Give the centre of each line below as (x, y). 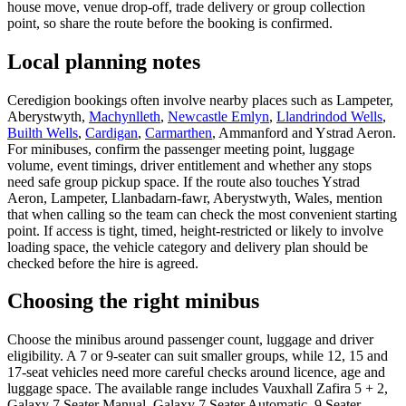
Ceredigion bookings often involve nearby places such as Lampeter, (200, 100)
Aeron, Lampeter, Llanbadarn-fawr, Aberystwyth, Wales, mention (195, 198)
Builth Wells (43, 132)
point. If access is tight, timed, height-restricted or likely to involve (195, 230)
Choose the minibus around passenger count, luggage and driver (190, 340)
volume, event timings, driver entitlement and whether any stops (189, 165)
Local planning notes (104, 61)
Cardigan (111, 132)
